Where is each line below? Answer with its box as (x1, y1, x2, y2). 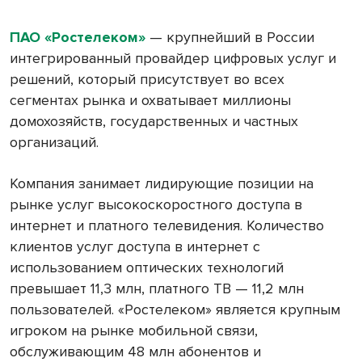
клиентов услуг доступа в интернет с (10, 237, 260, 255)
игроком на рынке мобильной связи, (10, 321, 258, 339)
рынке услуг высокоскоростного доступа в (10, 195, 302, 213)
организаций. (10, 133, 99, 151)
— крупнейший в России (145, 27, 314, 46)
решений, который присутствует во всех (10, 69, 284, 88)
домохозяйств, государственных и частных (10, 112, 298, 130)
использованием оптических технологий (10, 258, 284, 276)
